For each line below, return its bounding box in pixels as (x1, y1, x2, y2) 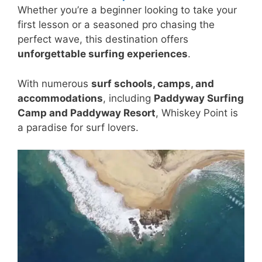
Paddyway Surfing (154, 92, 244, 104)
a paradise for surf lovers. (18, 121, 139, 133)
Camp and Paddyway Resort (18, 106, 156, 119)
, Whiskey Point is (156, 106, 238, 119)
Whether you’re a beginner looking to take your (18, 4, 237, 16)
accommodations (18, 92, 103, 104)
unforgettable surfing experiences (18, 48, 188, 60)
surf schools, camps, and (91, 77, 214, 89)
